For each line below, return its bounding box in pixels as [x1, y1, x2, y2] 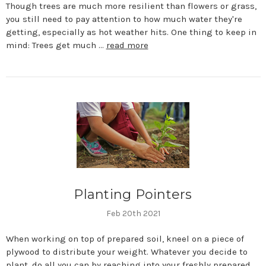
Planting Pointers [74, 186, 192, 203]
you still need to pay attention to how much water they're [5, 13, 242, 24]
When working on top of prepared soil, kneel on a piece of [5, 233, 244, 245]
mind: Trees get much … [5, 39, 106, 50]
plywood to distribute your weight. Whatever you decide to [5, 246, 248, 258]
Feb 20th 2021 [106, 208, 160, 219]
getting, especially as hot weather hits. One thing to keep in [5, 26, 256, 37]
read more [106, 39, 148, 50]
